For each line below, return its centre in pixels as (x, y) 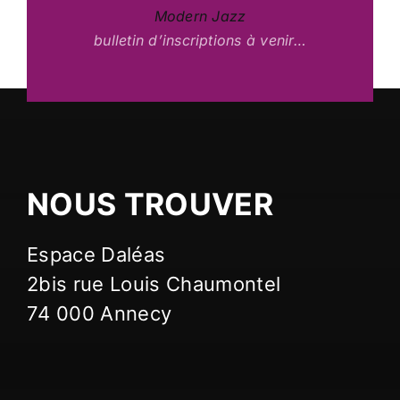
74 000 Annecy (99, 314)
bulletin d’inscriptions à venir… (200, 41)
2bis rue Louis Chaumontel (154, 284)
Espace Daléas (96, 255)
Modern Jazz (200, 17)
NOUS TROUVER (150, 204)
